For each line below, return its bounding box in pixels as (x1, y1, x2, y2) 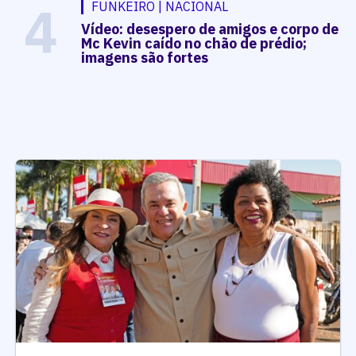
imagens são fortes (81, 48, 209, 68)
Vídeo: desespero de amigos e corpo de (81, 20, 339, 39)
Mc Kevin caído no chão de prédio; (81, 34, 308, 53)
